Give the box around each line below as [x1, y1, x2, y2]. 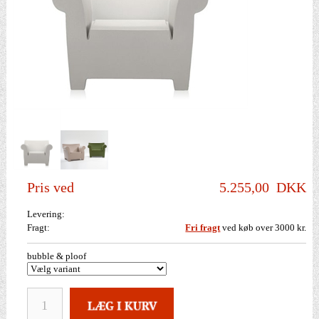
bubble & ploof [26, 251, 86, 262]
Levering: [26, 209, 65, 220]
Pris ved [26, 179, 74, 196]
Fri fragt [185, 222, 221, 234]
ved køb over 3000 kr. [220, 222, 307, 234]
